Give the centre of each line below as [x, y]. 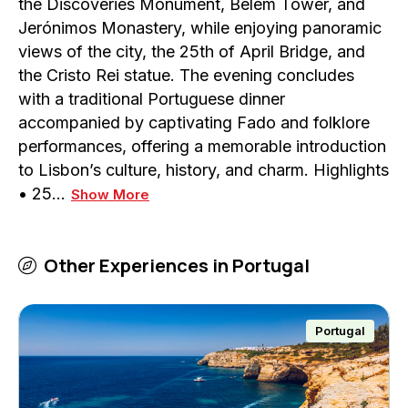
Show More [110, 195]
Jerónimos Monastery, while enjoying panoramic [200, 28]
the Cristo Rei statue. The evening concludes [186, 76]
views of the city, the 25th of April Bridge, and [192, 52]
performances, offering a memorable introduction [202, 147]
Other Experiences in [136, 266]
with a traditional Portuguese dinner [152, 99]
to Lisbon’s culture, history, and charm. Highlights [204, 170]
